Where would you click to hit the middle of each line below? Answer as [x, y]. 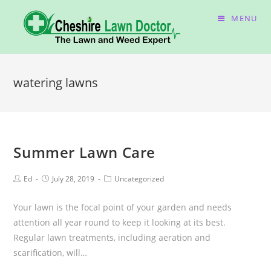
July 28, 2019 [73, 179]
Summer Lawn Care [85, 152]
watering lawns [56, 83]
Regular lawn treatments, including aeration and [112, 237]
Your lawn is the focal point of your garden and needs [123, 207]
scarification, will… [51, 253]
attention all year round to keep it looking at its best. [120, 222]
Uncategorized [139, 179]
